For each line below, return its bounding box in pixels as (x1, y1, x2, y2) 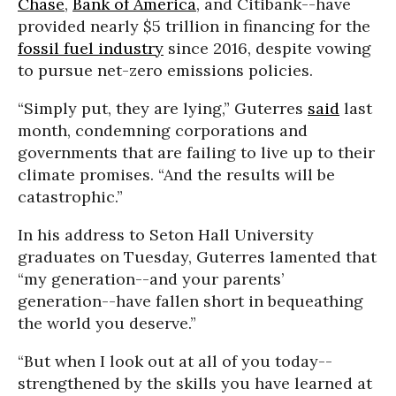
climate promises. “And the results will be (18, 164, 335, 185)
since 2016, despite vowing (164, 37, 371, 58)
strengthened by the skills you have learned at (18, 372, 372, 393)
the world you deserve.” (18, 312, 196, 333)
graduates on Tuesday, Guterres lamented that (18, 246, 377, 267)
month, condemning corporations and (18, 119, 308, 141)
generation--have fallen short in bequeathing (18, 290, 363, 311)
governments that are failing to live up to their (18, 141, 375, 163)
